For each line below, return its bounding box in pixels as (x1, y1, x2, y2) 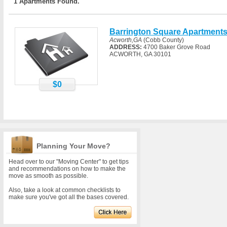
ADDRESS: (109, 44, 142, 51)
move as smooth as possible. (9, 172, 88, 179)
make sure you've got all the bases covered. (9, 194, 129, 201)
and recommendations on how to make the (9, 165, 126, 172)
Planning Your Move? (36, 142, 110, 150)
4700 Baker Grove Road (142, 44, 210, 51)
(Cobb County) (142, 36, 184, 44)
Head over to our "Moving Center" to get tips (9, 158, 129, 165)
